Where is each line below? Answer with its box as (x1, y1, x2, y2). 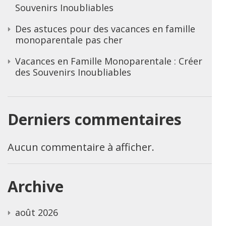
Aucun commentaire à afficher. (8, 140, 154, 154)
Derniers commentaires (8, 108, 182, 130)
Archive (8, 176, 64, 197)
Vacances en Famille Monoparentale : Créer (15, 54, 202, 67)
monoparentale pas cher (15, 33, 123, 46)
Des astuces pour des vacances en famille (15, 22, 195, 35)
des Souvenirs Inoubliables (15, 66, 131, 78)
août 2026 (15, 206, 58, 218)
